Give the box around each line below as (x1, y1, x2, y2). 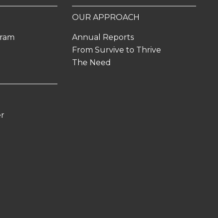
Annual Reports (72, 33, 134, 42)
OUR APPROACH (72, 13, 140, 22)
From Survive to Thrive (72, 45, 161, 54)
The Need (72, 58, 111, 67)
